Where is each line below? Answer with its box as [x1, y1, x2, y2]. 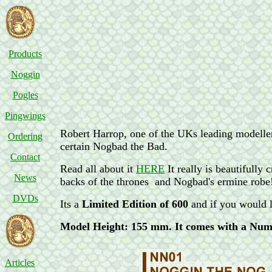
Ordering [8, 131, 42, 141]
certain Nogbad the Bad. [60, 140, 168, 152]
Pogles [12, 90, 38, 100]
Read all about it [60, 163, 136, 175]
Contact [10, 152, 40, 162]
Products [8, 49, 42, 59]
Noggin [10, 69, 40, 80]
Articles [5, 257, 35, 268]
